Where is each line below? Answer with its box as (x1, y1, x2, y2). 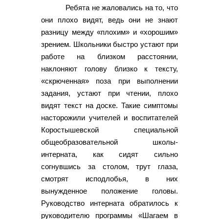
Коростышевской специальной (41, 125, 178, 134)
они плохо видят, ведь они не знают (41, 15, 178, 24)
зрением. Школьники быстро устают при (41, 40, 178, 48)
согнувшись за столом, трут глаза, (41, 162, 178, 171)
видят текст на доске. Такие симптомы (41, 101, 178, 109)
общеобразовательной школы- (41, 137, 178, 146)
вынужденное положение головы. (41, 186, 178, 195)
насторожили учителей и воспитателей (41, 113, 178, 122)
